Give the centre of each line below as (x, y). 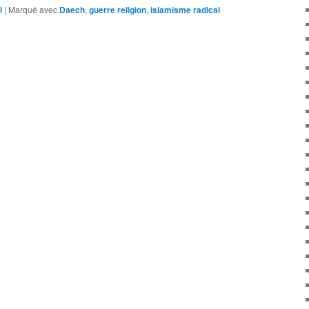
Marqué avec (33, 10)
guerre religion (118, 10)
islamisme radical (185, 10)
